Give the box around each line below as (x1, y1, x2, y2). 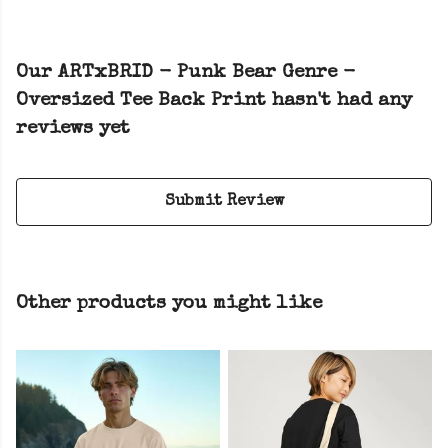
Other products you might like (16, 294, 322, 315)
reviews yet (16, 119, 130, 140)
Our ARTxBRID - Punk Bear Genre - (16, 63, 355, 84)
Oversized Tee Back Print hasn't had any (16, 91, 412, 112)
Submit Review (164, 194, 284, 211)
